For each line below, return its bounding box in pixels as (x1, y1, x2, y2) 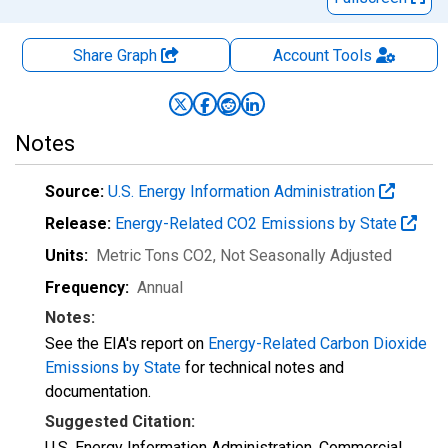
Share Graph (73, 46, 161, 65)
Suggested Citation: (45, 412, 195, 431)
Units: (45, 246, 88, 265)
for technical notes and (181, 358, 344, 377)
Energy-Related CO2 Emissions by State (115, 214, 401, 233)
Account (272, 46, 329, 65)
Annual (137, 278, 183, 297)
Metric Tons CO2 (96, 246, 213, 265)
